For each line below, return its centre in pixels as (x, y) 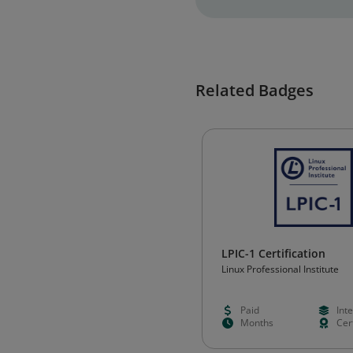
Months (257, 323)
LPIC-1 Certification (273, 253)
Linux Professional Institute (280, 269)
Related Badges (255, 90)
